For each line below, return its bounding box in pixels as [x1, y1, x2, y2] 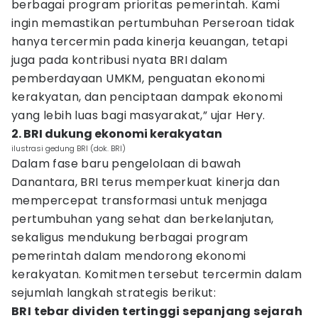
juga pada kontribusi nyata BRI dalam [11, 52, 228, 68]
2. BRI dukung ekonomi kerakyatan [11, 126, 222, 142]
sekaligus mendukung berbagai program [11, 229, 248, 246]
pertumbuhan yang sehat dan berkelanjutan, [11, 211, 274, 227]
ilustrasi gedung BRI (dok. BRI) [11, 143, 126, 154]
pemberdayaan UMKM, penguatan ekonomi [11, 70, 265, 87]
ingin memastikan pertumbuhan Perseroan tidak [11, 15, 295, 31]
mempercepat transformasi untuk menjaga [11, 192, 268, 209]
